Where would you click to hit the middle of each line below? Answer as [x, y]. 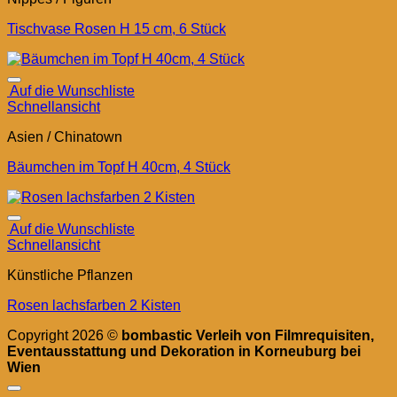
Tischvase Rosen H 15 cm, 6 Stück [117, 29]
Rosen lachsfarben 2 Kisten [94, 305]
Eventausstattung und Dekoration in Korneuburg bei [184, 351]
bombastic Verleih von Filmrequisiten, [248, 335]
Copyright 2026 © [64, 335]
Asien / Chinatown [65, 137]
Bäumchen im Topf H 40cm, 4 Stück [119, 167]
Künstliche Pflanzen [70, 275]
